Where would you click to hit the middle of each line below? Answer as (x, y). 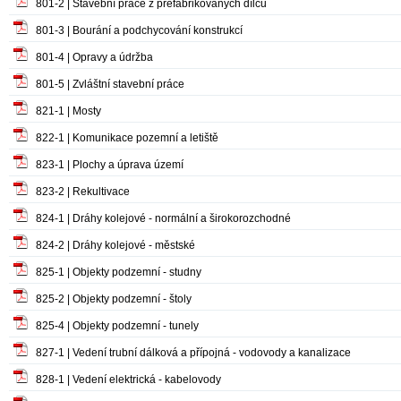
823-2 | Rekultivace (83, 192)
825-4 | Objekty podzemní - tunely (117, 326)
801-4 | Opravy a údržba (94, 57)
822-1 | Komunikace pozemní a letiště (127, 138)
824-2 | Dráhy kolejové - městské (115, 245)
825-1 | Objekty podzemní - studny (119, 272)
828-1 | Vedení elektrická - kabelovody (128, 380)
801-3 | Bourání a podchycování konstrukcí (139, 30)
